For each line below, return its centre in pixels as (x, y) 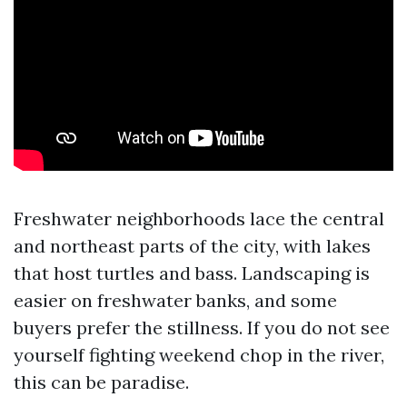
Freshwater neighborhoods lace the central (199, 218)
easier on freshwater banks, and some (175, 300)
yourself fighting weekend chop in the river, (199, 355)
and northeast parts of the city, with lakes (192, 246)
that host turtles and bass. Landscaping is (192, 273)
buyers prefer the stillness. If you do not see (202, 328)
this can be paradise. (101, 382)
